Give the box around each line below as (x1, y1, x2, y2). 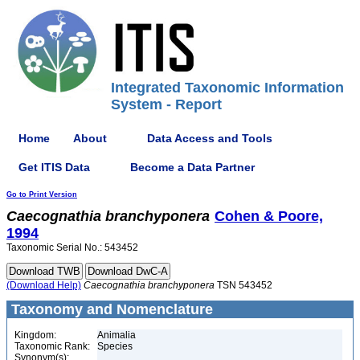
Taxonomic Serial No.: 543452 (6, 242, 138, 253)
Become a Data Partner (130, 160, 255, 174)
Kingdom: (14, 329, 56, 341)
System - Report (111, 96, 222, 112)
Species (97, 341, 133, 352)
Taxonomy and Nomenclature (7, 301, 213, 317)
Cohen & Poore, (215, 208, 323, 224)
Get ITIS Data (18, 160, 90, 174)
